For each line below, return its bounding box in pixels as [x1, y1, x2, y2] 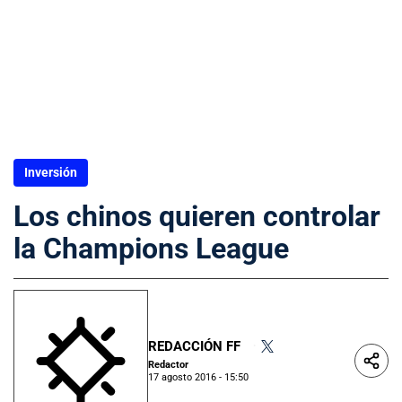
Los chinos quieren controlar [13, 199, 380, 233]
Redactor [148, 358, 188, 371]
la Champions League [13, 232, 289, 266]
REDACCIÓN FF [148, 337, 240, 354]
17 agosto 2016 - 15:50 [148, 371, 249, 383]
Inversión [24, 165, 77, 179]
